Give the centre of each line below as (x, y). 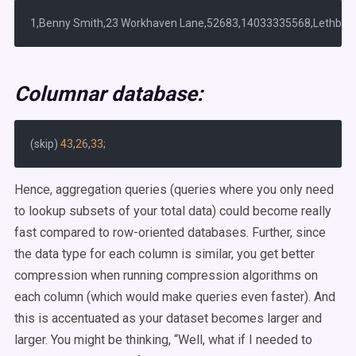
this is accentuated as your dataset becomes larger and (168, 318)
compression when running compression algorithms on (166, 275)
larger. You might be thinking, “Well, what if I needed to (163, 340)
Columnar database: (108, 94)
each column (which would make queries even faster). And (175, 297)
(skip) (45, 144)
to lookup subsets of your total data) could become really (173, 211)
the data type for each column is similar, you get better (164, 254)
